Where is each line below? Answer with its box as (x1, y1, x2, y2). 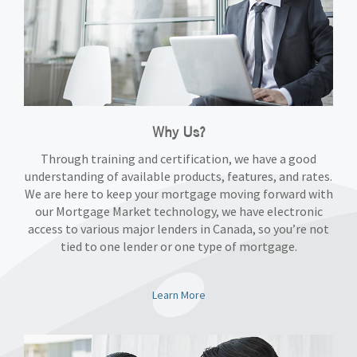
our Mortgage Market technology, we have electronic (34, 203, 323, 219)
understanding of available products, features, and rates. (25, 168, 332, 184)
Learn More (151, 288, 206, 302)
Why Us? (151, 123, 206, 141)
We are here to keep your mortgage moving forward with (24, 186, 333, 202)
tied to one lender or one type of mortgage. (60, 238, 297, 254)
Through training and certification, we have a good (41, 151, 316, 167)
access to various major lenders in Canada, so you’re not (28, 221, 329, 237)
